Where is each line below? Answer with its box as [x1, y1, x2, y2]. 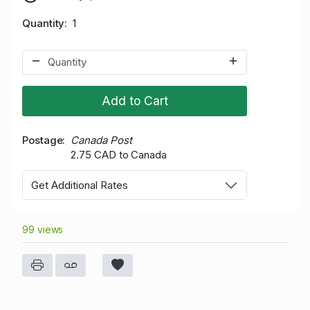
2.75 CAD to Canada [71, 147, 167, 161]
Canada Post [71, 133, 132, 147]
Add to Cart [101, 93, 168, 108]
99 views [22, 224, 64, 236]
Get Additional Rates [31, 178, 128, 192]
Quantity [22, 16, 65, 30]
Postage [22, 133, 63, 147]
